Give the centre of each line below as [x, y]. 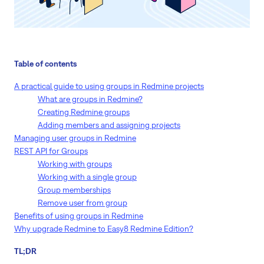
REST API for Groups [51, 151]
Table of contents [46, 64]
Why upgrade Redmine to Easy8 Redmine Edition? [104, 229]
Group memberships [74, 190]
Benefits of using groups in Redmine [79, 216]
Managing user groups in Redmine [75, 138]
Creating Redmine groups [84, 112]
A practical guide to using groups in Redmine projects [109, 86]
